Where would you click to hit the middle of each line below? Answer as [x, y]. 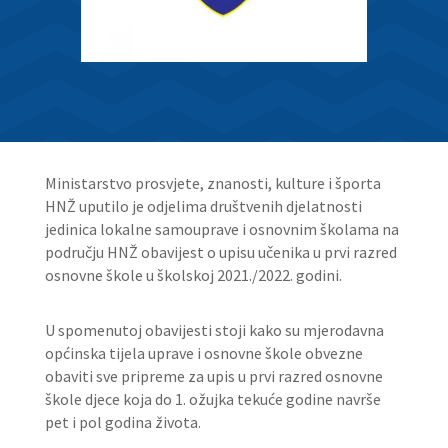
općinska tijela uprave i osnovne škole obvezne [203, 352]
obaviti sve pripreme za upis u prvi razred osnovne [213, 375]
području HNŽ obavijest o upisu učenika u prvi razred [220, 251]
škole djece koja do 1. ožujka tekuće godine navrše [212, 398]
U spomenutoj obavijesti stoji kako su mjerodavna [214, 329]
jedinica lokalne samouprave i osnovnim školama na [221, 228]
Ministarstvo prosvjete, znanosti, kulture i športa [212, 182]
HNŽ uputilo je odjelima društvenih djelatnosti [203, 205]
